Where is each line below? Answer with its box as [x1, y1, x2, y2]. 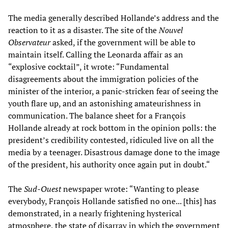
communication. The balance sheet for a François [8, 109, 186, 121]
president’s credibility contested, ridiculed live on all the [8, 134, 214, 146]
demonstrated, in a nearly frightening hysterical [8, 207, 182, 219]
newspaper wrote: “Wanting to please [61, 183, 199, 194]
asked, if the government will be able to [50, 36, 195, 48]
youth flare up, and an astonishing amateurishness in [8, 97, 201, 109]
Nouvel [159, 24, 183, 36]
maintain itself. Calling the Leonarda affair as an [8, 48, 183, 60]
